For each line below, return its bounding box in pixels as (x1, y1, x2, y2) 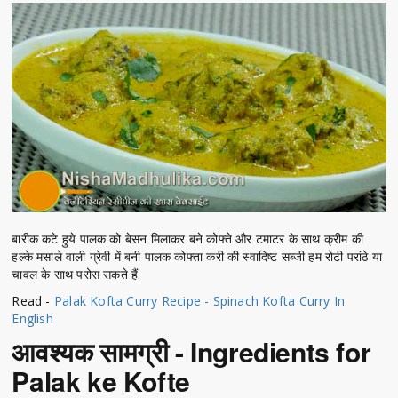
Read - (12, 292, 54, 310)
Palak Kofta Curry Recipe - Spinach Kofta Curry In (53, 292, 346, 310)
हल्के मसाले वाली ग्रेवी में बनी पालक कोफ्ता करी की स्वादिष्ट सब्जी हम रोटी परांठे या (12, 248, 382, 266)
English (12, 310, 53, 328)
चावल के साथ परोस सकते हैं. (12, 266, 141, 283)
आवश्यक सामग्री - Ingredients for (12, 332, 378, 371)
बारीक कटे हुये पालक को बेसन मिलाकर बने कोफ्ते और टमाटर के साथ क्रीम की (12, 230, 363, 248)
